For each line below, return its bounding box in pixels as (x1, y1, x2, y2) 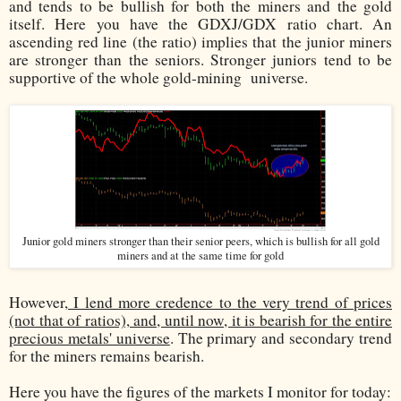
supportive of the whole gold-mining (9, 66, 242, 88)
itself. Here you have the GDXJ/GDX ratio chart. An (9, 13, 392, 34)
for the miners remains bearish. (9, 345, 204, 366)
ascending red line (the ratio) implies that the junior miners (9, 30, 392, 52)
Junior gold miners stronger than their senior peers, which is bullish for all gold (21, 233, 380, 249)
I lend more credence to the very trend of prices (68, 291, 392, 312)
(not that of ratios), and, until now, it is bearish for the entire (9, 309, 392, 330)
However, (9, 291, 68, 312)
